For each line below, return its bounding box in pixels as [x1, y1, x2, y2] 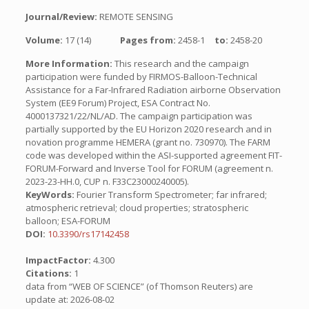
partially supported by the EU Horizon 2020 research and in [25, 123, 272, 135]
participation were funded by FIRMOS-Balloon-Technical [25, 70, 257, 83]
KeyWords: [25, 188, 74, 201]
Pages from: [119, 34, 178, 46]
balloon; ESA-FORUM [25, 215, 110, 227]
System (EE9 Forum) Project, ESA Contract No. [25, 97, 210, 109]
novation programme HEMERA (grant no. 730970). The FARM [25, 136, 270, 148]
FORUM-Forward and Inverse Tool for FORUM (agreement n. [25, 162, 273, 175]
